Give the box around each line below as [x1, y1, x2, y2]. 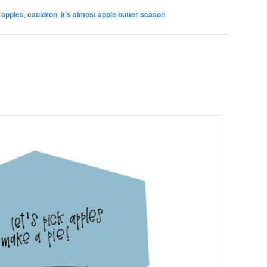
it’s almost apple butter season [61, 8, 165, 20]
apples [1, 8, 24, 20]
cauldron [27, 8, 57, 20]
